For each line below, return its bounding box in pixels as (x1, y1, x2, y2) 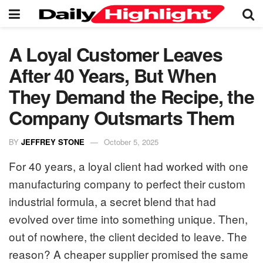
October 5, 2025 (104, 136, 159, 147)
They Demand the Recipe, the (9, 83, 254, 110)
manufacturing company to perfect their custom (9, 175, 245, 191)
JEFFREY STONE (21, 136, 85, 147)
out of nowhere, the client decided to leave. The (9, 228, 247, 244)
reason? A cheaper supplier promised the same (9, 245, 248, 262)
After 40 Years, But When (9, 62, 217, 89)
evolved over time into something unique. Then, (9, 210, 248, 227)
